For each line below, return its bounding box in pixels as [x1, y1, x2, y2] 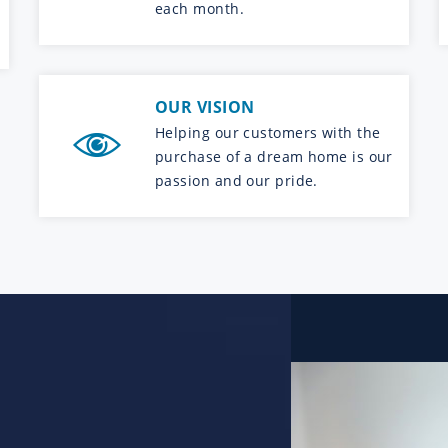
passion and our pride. [155, 170, 318, 190]
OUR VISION [155, 95, 255, 118]
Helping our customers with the [155, 122, 381, 142]
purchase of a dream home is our [155, 146, 393, 166]
